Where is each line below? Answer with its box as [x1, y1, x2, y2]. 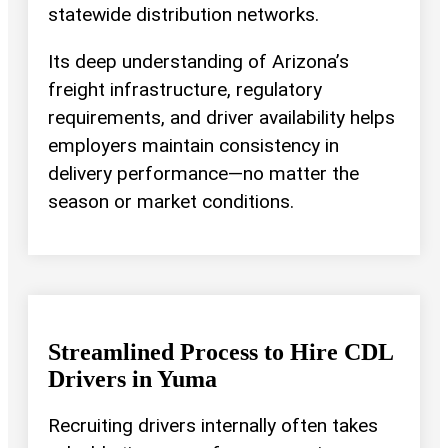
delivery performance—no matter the [48, 162, 359, 186]
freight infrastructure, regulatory [48, 78, 322, 102]
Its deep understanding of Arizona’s [48, 50, 349, 74]
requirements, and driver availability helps [48, 106, 395, 130]
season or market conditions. [48, 190, 294, 214]
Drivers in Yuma [48, 366, 217, 393]
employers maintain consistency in [48, 134, 339, 158]
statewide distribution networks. [48, 2, 319, 26]
